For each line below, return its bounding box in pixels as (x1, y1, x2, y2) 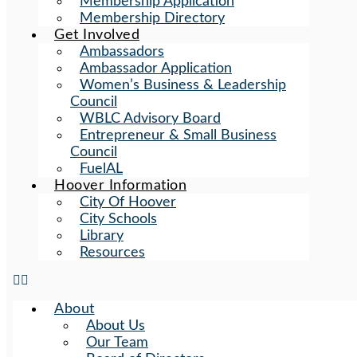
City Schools (80, 212, 157, 226)
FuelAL (80, 162, 123, 175)
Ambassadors (80, 45, 164, 58)
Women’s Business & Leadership (80, 78, 286, 92)
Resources (80, 245, 145, 259)
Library (80, 229, 124, 242)
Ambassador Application (80, 61, 232, 75)
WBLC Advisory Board (80, 112, 221, 125)
